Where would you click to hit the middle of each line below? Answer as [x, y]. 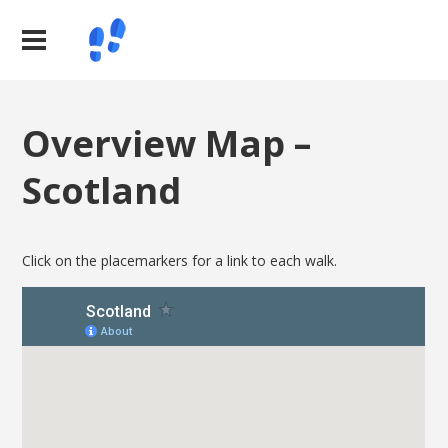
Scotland [102, 190]
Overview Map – [167, 143]
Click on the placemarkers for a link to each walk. [180, 261]
